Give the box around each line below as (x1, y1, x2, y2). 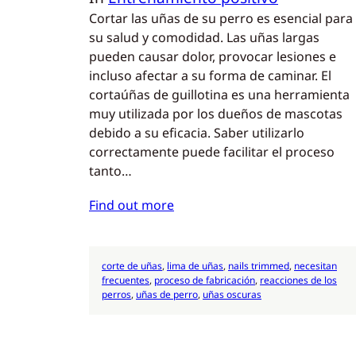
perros (102, 288, 131, 302)
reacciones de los (260, 273, 337, 288)
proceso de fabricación (154, 273, 255, 288)
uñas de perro (136, 288, 198, 302)
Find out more (89, 196, 174, 215)
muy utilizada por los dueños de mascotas (89, 104, 342, 122)
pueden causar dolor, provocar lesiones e (89, 47, 336, 65)
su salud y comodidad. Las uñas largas (89, 28, 319, 46)
